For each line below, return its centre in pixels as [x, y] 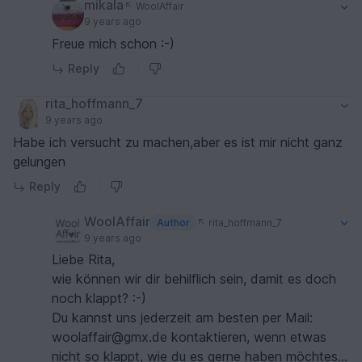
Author [173, 222]
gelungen [39, 162]
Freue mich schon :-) [113, 44]
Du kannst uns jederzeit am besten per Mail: [182, 318]
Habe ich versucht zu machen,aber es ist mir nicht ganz [178, 143]
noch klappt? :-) [99, 299]
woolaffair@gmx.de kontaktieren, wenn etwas [189, 337]
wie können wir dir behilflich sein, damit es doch [194, 279]
